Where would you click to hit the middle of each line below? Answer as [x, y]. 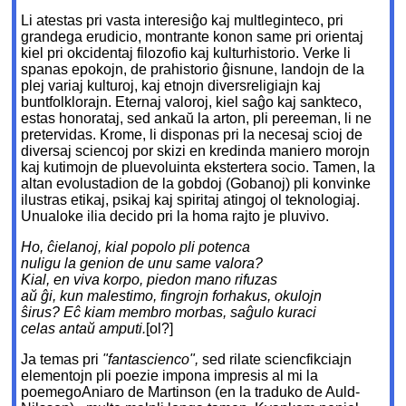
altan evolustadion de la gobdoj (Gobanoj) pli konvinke [196, 184]
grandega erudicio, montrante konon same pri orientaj [193, 37]
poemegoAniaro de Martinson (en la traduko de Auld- [191, 392]
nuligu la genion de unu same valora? [142, 264]
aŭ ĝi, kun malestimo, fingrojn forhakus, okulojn [172, 296]
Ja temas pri [62, 360]
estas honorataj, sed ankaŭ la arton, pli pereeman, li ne [197, 119]
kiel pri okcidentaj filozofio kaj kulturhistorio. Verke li [186, 53]
